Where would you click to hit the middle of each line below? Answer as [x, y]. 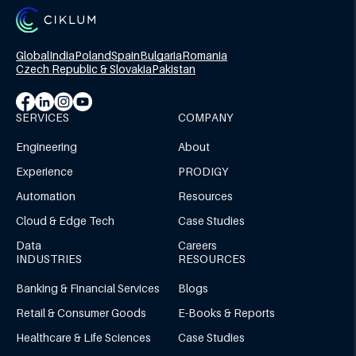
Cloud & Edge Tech [65, 220]
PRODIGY [203, 171]
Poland [93, 55]
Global [33, 55]
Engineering [46, 146]
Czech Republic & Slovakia [84, 68]
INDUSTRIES [49, 258]
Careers [197, 245]
